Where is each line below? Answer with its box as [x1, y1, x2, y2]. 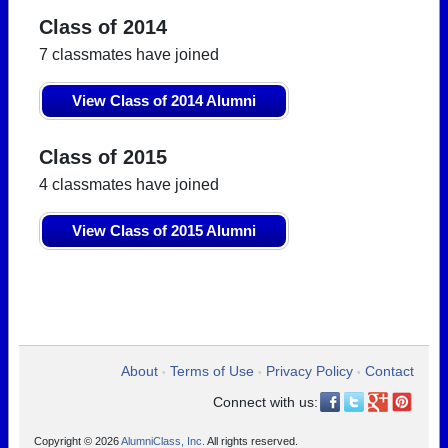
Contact [365, 363, 414, 379]
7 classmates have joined [39, 46, 219, 63]
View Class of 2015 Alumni [72, 222, 256, 239]
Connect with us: [213, 394, 318, 410]
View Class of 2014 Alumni [72, 92, 256, 109]
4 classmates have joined [39, 176, 219, 193]
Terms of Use [170, 363, 254, 379]
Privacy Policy [266, 363, 353, 379]
